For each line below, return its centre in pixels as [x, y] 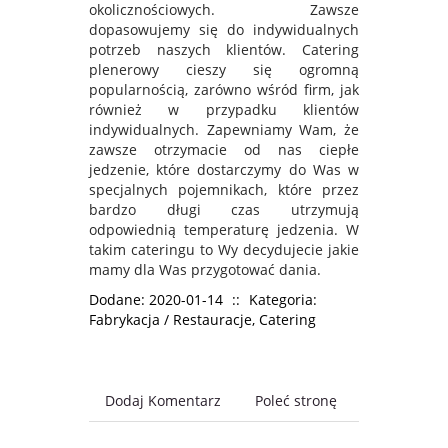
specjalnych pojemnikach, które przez [224, 189]
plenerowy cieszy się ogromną [224, 69]
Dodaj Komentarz [163, 400]
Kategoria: [283, 299]
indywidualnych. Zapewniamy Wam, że [224, 129]
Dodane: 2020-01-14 [156, 299]
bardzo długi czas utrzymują [224, 209]
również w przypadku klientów [224, 109]
